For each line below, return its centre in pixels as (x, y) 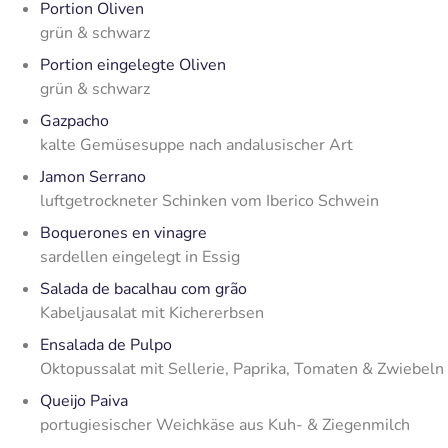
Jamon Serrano (93, 177)
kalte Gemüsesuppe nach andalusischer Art (196, 145)
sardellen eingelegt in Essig (140, 257)
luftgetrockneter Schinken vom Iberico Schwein (209, 201)
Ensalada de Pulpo (106, 345)
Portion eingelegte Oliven (133, 65)
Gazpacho (74, 121)
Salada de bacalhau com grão (143, 289)
